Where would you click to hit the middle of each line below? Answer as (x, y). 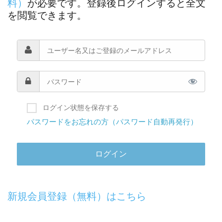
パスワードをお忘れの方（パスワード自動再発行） (112, 121)
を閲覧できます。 (47, 15)
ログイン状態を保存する (81, 107)
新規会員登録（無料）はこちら (77, 196)
